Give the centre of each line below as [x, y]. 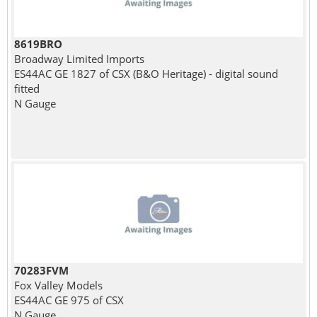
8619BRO [38, 44]
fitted [27, 88]
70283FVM [41, 270]
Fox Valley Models [58, 285]
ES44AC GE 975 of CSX [69, 300]
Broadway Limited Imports [79, 58]
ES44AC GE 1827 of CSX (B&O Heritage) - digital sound [146, 73]
